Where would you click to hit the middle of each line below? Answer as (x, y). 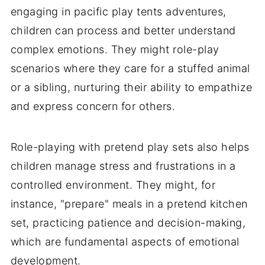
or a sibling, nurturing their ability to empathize (131, 88)
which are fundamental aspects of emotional (125, 242)
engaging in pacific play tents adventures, (118, 12)
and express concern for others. (93, 106)
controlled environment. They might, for (113, 185)
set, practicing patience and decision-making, (128, 223)
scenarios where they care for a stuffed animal (130, 69)
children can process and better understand (123, 31)
